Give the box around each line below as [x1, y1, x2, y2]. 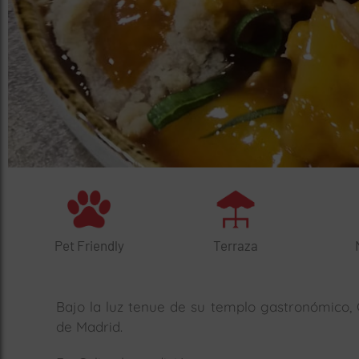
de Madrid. [56, 317, 123, 335]
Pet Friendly [54, 236, 124, 253]
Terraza [212, 236, 258, 253]
